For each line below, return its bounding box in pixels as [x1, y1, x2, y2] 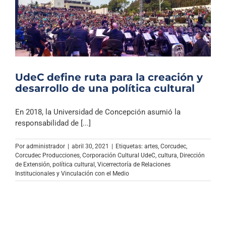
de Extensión [15, 160, 50, 168]
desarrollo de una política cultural [15, 82, 195, 94]
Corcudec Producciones [15, 151, 80, 159]
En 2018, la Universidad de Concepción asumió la [15, 107, 181, 117]
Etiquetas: [116, 142, 144, 150]
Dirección [180, 151, 205, 159]
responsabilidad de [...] [15, 118, 91, 128]
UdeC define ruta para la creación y [15, 71, 203, 83]
